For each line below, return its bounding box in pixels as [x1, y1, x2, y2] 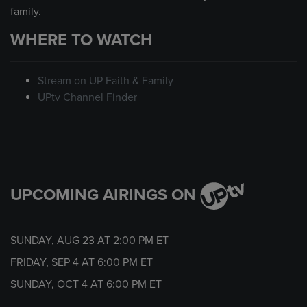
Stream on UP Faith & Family [38, 74, 173, 88]
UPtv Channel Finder [38, 90, 137, 104]
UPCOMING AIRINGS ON [10, 184, 200, 205]
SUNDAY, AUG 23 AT [10, 234, 113, 247]
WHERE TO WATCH [10, 30, 153, 50]
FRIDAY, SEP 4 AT [10, 256, 97, 269]
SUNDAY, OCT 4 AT [10, 278, 106, 291]
